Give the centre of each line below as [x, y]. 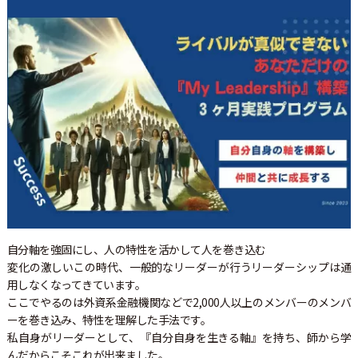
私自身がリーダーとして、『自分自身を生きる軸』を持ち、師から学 [179, 337]
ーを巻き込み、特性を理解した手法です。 [109, 319]
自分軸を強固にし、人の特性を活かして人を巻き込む [136, 249]
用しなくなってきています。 [76, 284]
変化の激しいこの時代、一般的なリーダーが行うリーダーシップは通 [179, 267]
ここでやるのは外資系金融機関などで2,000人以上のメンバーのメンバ [179, 302]
